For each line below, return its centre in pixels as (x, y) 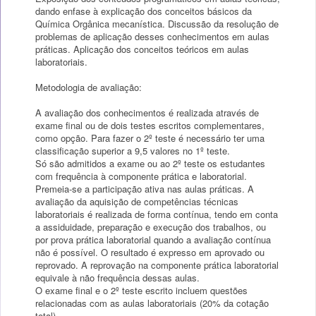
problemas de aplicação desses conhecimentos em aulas (152, 36)
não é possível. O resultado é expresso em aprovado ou (150, 252)
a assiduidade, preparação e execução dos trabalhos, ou (151, 227)
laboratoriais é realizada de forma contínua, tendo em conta (157, 214)
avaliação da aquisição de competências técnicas (137, 201)
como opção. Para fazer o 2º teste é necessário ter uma (150, 138)
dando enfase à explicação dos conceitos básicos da (144, 11)
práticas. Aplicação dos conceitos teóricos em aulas (142, 49)
